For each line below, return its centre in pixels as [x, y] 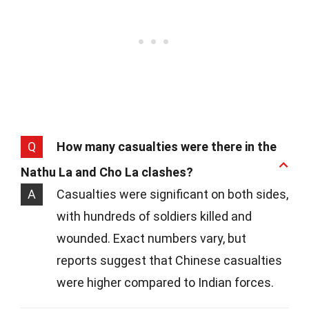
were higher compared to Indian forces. [165, 282]
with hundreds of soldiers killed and [154, 216]
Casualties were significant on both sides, [172, 194]
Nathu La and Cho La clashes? [107, 172]
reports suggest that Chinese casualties [169, 260]
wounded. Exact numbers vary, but [151, 238]
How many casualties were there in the [167, 147]
